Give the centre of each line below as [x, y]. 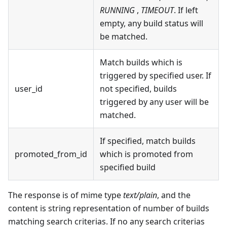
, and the [174, 195]
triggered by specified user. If [156, 76]
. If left [186, 10]
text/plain [140, 195]
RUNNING [117, 10]
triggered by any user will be [154, 102]
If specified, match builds [148, 141]
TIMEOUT [157, 10]
